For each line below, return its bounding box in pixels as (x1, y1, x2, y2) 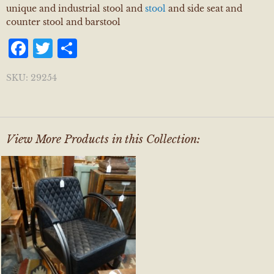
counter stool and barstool (6, 16, 120, 28)
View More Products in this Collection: (6, 132, 200, 146)
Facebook (28, 35, 124, 61)
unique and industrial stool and (6, 2, 145, 14)
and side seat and (166, 2, 242, 14)
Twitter (53, 35, 125, 61)
